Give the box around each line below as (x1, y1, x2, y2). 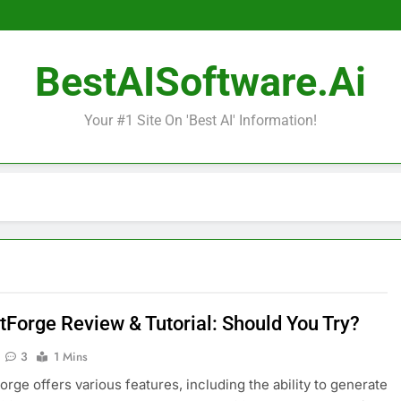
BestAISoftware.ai (35, 58, 366, 106)
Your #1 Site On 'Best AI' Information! (84, 112, 317, 129)
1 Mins (54, 348, 89, 365)
